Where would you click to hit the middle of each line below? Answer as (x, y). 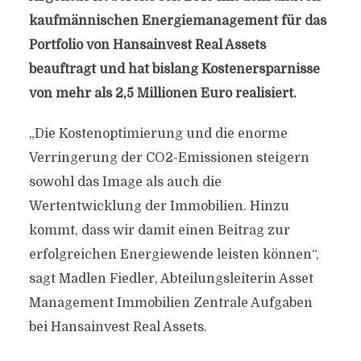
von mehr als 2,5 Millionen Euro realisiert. (162, 93)
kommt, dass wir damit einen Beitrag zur (159, 230)
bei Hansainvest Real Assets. (118, 327)
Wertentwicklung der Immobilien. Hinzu (159, 206)
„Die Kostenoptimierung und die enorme (158, 134)
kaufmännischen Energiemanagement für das (177, 21)
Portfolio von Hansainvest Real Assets (147, 45)
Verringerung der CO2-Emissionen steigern (169, 158)
